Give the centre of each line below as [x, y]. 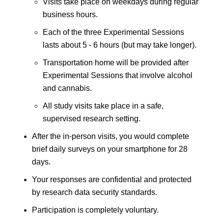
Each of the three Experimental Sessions [113, 32]
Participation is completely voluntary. [95, 210]
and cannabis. [67, 88]
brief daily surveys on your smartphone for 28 [110, 149]
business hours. [70, 14]
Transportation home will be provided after [116, 62]
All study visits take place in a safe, [103, 106]
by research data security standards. [95, 192]
